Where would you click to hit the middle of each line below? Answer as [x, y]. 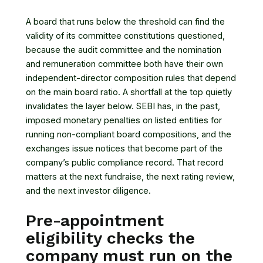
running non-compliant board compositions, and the [129, 135]
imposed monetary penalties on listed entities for [124, 121]
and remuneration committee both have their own [124, 64]
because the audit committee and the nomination [124, 50]
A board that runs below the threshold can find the [125, 22]
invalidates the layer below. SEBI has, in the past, [123, 107]
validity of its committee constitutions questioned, [125, 36]
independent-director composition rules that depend [131, 78]
